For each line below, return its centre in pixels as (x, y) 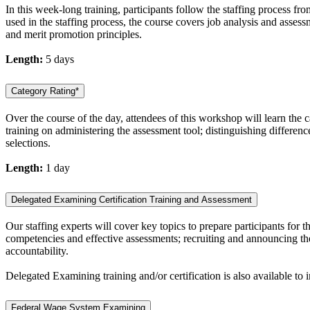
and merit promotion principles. (74, 34)
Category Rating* (45, 91)
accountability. (37, 251)
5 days (58, 59)
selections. (28, 143)
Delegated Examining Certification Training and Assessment (131, 199)
